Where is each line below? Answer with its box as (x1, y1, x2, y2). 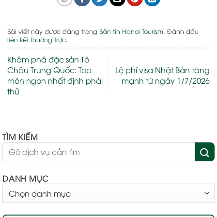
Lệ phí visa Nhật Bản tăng (115, 64, 210, 76)
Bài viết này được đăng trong (7, 27, 99, 36)
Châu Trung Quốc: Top (7, 64, 92, 76)
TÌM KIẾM (2, 131, 38, 142)
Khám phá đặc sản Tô (7, 54, 89, 65)
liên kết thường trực (7, 35, 66, 44)
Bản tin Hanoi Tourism (99, 27, 163, 36)
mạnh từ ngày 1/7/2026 (122, 75, 210, 86)
